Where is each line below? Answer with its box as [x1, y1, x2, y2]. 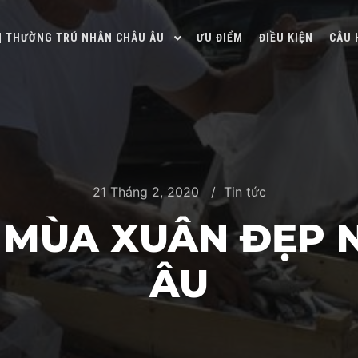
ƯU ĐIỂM [197, 31, 243, 44]
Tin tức [223, 184, 266, 200]
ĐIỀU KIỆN [259, 31, 313, 44]
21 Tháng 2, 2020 [92, 184, 199, 200]
